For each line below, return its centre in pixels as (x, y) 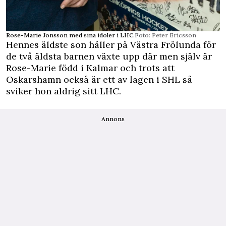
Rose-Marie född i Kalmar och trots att (90, 68)
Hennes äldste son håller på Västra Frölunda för (111, 45)
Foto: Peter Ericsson (165, 35)
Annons (113, 119)
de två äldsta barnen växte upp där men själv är (109, 56)
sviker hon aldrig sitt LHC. (64, 91)
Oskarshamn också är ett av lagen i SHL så (99, 80)
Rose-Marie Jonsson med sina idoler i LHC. (70, 35)
